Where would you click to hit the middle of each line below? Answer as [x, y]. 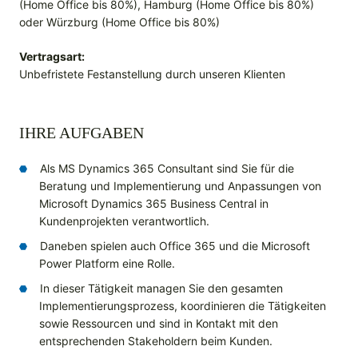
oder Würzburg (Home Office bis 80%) [119, 22]
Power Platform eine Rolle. [107, 264]
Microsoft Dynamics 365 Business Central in [154, 204]
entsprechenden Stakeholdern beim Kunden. [156, 341]
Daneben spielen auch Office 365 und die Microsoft [175, 246]
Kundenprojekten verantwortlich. [124, 221]
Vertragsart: [52, 57]
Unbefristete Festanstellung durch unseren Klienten [152, 74]
